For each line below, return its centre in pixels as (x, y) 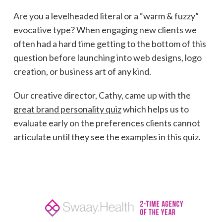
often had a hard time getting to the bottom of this (110, 43)
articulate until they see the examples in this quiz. (107, 137)
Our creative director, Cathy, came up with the (102, 95)
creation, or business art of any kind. (82, 71)
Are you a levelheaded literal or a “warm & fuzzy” (106, 16)
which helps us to (155, 109)
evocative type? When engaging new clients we (105, 29)
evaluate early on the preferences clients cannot (107, 123)
